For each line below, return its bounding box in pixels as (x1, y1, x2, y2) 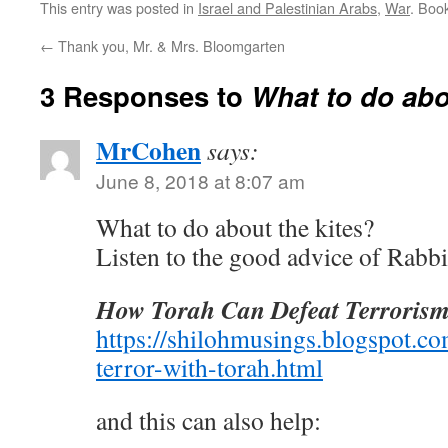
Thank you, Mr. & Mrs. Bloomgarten (54, 35, 285, 56)
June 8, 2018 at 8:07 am (96, 167, 305, 194)
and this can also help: (96, 403, 321, 437)
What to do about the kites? (96, 210, 374, 244)
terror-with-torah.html (96, 350, 323, 384)
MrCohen (96, 131, 201, 169)
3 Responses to (40, 76, 251, 115)
